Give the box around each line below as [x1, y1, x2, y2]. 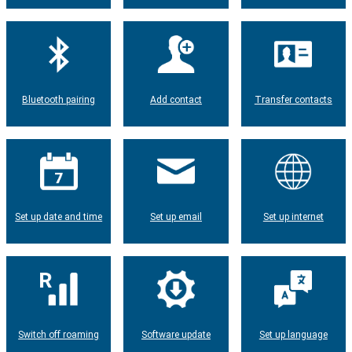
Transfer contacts [254, 93, 332, 105]
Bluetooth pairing [22, 93, 96, 105]
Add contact [149, 93, 202, 105]
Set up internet [262, 211, 324, 223]
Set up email [149, 211, 202, 223]
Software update [141, 328, 211, 340]
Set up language [258, 328, 328, 340]
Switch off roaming [18, 328, 100, 340]
